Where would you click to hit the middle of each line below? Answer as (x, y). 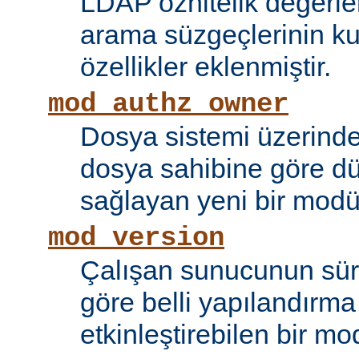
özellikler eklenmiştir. (206, 67)
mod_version (136, 238)
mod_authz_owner (168, 105)
